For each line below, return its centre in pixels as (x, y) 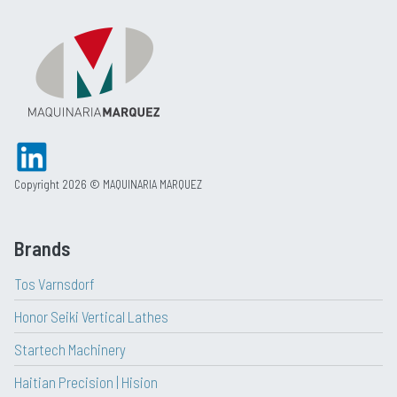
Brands (42, 249)
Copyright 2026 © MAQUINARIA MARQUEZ (108, 185)
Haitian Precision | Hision (86, 382)
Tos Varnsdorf (54, 284)
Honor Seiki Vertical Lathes (91, 317)
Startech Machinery (70, 350)
